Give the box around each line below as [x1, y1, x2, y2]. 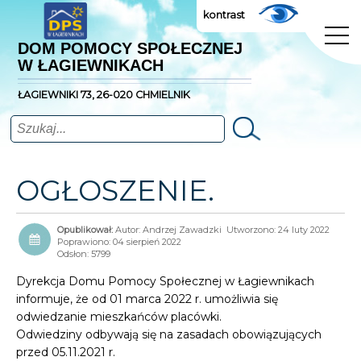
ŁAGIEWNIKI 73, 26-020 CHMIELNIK [18, 89, 190, 101]
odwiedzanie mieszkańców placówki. [16, 309, 222, 324]
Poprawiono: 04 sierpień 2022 [57, 236, 181, 247]
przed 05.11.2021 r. [16, 345, 115, 359]
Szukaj [229, 122, 261, 135]
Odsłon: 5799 [57, 248, 110, 259]
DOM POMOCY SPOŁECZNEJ [18, 39, 243, 57]
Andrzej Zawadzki [143, 224, 222, 235]
